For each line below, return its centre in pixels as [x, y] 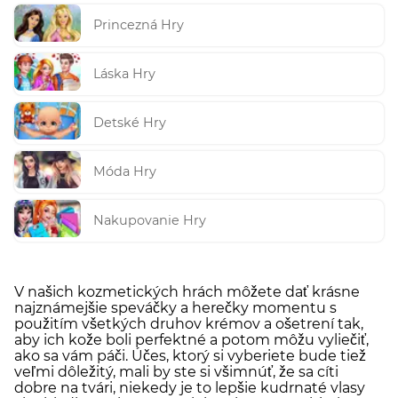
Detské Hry [130, 123]
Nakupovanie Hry [150, 221]
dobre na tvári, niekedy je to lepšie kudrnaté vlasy [190, 387]
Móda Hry [125, 172]
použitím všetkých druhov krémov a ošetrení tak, [189, 323]
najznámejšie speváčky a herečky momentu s [175, 307]
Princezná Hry [139, 25]
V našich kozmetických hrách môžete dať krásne [187, 291]
